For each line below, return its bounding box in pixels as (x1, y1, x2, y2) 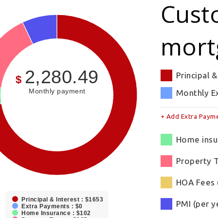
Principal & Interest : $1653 (21, 196, 103, 203)
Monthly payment (29, 87, 86, 95)
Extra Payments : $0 (21, 203, 83, 210)
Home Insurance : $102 (21, 210, 91, 217)
